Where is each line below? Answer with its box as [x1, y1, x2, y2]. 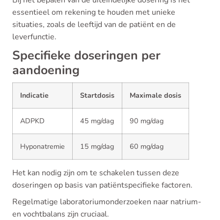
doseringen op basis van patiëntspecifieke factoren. [12, 180, 192, 191]
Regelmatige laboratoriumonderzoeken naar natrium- [12, 196, 201, 207]
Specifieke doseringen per [12, 47, 161, 64]
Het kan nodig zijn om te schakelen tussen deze [12, 167, 179, 178]
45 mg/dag [80, 116, 114, 126]
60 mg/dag [130, 141, 164, 151]
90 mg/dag [130, 116, 164, 126]
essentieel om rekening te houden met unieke [12, 7, 175, 18]
